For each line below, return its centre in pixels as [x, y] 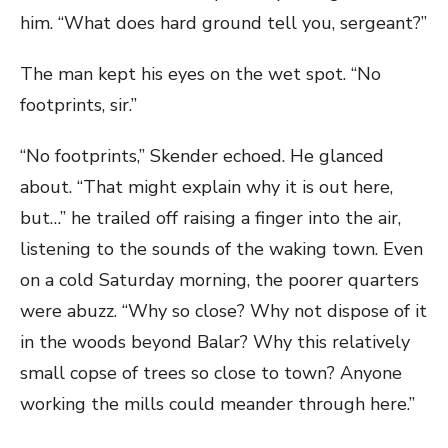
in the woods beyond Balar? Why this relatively [215, 342]
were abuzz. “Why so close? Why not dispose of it [223, 311]
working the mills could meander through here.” [217, 404]
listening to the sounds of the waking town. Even [221, 249]
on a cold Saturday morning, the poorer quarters [219, 280]
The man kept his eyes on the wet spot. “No [200, 74]
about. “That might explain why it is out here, [206, 187]
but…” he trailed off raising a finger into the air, [210, 218]
